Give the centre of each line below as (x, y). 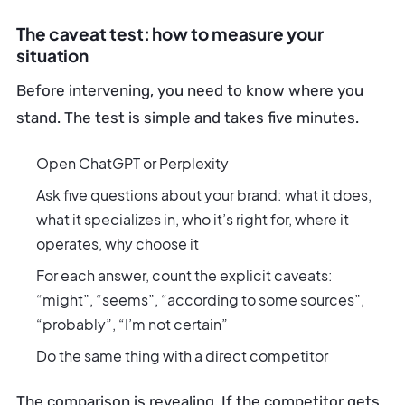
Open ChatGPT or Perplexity (132, 163)
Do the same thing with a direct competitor (182, 356)
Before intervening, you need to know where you (190, 90)
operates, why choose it (118, 244)
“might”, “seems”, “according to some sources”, (200, 300)
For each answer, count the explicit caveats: (184, 275)
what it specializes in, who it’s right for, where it (193, 219)
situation (53, 55)
